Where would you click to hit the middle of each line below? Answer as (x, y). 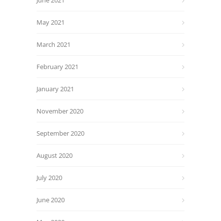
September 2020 (60, 133)
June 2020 (51, 200)
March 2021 (54, 44)
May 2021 (51, 22)
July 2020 (49, 178)
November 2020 (60, 111)
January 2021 (55, 89)
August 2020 (55, 155)
